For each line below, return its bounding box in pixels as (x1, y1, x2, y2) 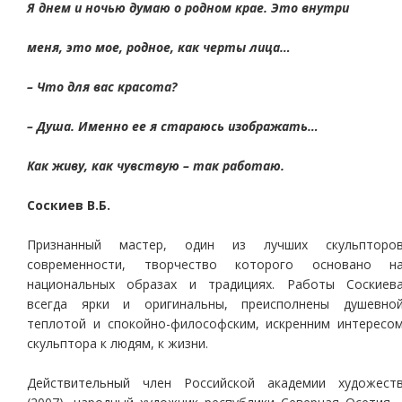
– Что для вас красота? (27, 78, 177, 95)
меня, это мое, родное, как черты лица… (27, 39, 291, 56)
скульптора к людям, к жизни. (27, 335, 208, 352)
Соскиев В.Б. (27, 197, 110, 214)
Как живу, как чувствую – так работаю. (27, 157, 284, 174)
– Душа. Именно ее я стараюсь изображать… (27, 118, 319, 135)
